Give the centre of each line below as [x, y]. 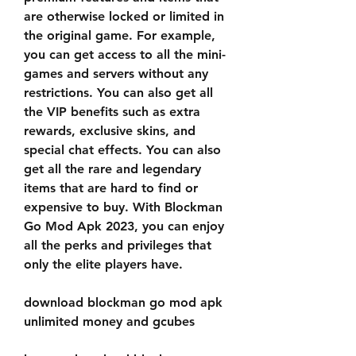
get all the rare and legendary [112, 169]
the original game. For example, [120, 35]
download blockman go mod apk [123, 302]
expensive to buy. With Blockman [123, 207]
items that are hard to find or [111, 188]
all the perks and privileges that [118, 245]
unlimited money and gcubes [109, 321]
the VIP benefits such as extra [112, 112]
